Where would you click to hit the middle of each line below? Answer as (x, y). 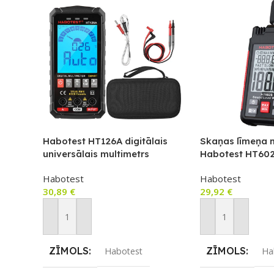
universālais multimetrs (96, 154)
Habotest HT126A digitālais (105, 141)
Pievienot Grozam (85, 222)
